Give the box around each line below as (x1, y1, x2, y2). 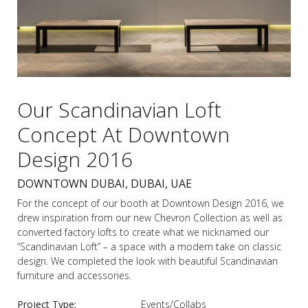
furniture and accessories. (17, 268, 131, 282)
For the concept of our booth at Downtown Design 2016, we (17, 196, 284, 210)
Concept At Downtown (17, 120, 230, 148)
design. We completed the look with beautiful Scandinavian (17, 254, 278, 267)
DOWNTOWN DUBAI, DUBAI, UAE (17, 175, 192, 191)
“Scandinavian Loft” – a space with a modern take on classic (17, 239, 281, 253)
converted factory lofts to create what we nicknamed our (17, 225, 269, 239)
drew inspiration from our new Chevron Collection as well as (17, 210, 283, 224)
